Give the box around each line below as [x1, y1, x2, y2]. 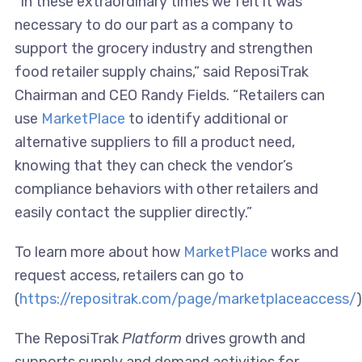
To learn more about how [14, 243, 183, 262]
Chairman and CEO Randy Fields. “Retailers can [14, 86, 325, 105]
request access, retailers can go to [14, 267, 244, 285]
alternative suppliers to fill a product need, [14, 133, 295, 152]
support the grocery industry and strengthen [14, 40, 313, 58]
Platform [121, 330, 182, 348]
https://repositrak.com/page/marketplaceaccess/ [19, 290, 356, 309]
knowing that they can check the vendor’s [14, 157, 293, 175]
